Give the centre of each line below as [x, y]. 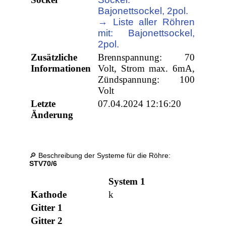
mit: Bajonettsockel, [147, 33]
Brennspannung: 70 [147, 58]
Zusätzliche [54, 58]
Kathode [49, 195]
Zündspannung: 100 [147, 80]
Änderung [52, 115]
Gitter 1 [47, 208]
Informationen [61, 69]
